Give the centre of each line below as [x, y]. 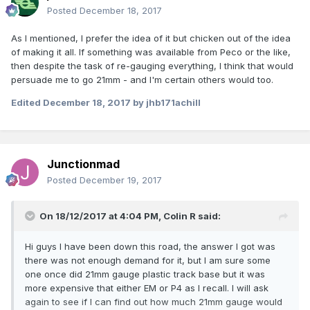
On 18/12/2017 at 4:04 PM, [101, 216]
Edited [27, 103]
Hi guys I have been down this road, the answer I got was [150, 247]
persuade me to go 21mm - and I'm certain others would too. [142, 80]
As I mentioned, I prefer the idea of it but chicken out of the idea [151, 38]
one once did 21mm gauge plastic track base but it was [145, 274]
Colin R [180, 216]
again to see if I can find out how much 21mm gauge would [154, 302]
